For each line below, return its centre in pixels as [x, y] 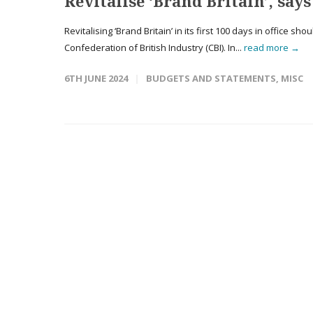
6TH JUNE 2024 [96, 78]
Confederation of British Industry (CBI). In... [154, 48]
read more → [272, 48]
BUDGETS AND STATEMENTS [211, 78]
